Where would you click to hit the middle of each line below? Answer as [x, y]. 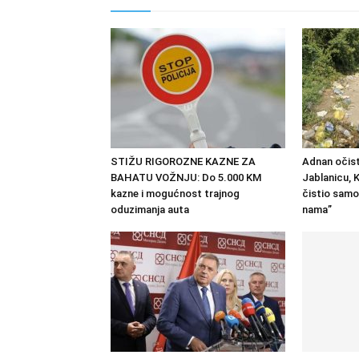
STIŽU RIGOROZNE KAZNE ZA [183, 161]
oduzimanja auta [150, 210]
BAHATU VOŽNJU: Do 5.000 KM [186, 177]
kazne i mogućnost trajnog [175, 194]
